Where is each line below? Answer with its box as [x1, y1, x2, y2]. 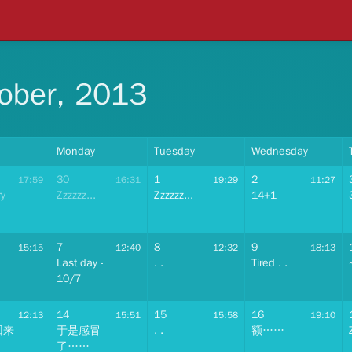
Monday [57, 145, 95, 158]
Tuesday [154, 145, 195, 158]
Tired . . [251, 256, 288, 269]
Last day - [57, 256, 104, 269]
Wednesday [251, 145, 308, 158]
